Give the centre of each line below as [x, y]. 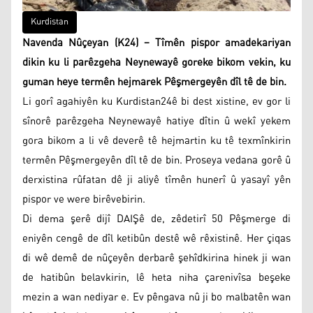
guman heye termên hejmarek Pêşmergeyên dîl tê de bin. [154, 82]
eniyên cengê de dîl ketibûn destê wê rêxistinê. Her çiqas [156, 238]
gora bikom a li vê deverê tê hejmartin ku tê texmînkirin [156, 140]
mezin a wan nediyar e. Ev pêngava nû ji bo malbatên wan [156, 297]
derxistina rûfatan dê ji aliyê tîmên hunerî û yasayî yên [156, 180]
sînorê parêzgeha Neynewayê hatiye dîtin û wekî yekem [156, 121]
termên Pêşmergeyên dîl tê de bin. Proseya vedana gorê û [156, 160]
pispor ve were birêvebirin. [84, 199]
